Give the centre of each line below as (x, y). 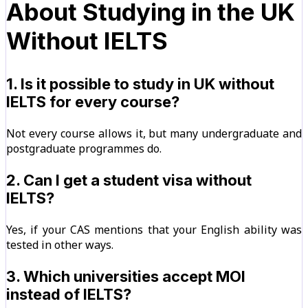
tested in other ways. (60, 245)
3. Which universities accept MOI (126, 277)
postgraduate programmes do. (84, 149)
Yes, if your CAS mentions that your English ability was (154, 230)
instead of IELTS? (69, 295)
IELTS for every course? (93, 102)
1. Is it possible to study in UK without (140, 84)
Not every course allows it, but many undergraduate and (154, 134)
